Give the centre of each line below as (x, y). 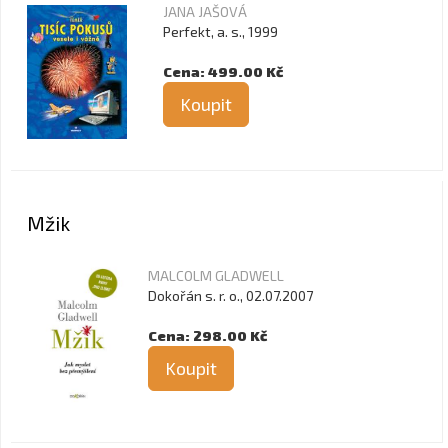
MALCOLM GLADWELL (216, 275)
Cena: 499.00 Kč (223, 71)
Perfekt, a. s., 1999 (220, 31)
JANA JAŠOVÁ (205, 11)
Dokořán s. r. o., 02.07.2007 (230, 295)
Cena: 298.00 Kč (207, 335)
